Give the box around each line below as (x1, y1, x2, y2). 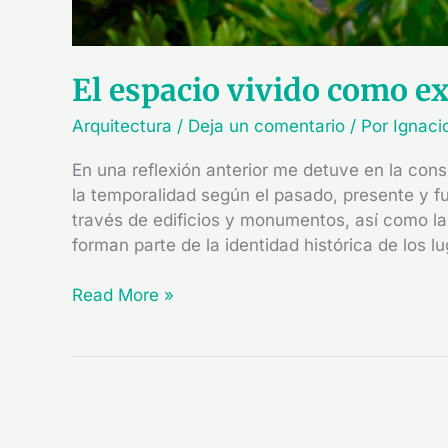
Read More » (72, 285, 174, 306)
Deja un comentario (188, 115, 345, 136)
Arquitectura (72, 115, 172, 136)
